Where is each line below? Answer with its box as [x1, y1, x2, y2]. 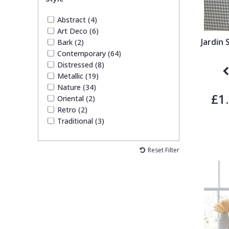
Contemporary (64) [57, 48, 121, 58]
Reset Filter [147, 145, 179, 154]
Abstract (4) [57, 14, 97, 25]
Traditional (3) [57, 116, 104, 126]
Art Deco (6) [57, 26, 99, 36]
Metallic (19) [57, 71, 99, 81]
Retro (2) [57, 104, 87, 114]
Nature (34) [57, 82, 96, 92]
